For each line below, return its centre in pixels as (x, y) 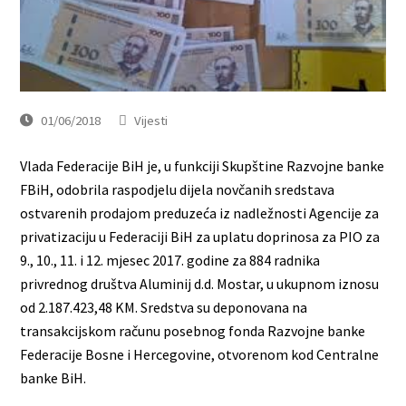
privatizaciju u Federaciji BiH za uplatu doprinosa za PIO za (200, 236)
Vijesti (151, 120)
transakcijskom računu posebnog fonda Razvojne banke (193, 330)
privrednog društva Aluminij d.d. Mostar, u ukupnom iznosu (200, 283)
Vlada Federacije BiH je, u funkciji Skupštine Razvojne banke (203, 165)
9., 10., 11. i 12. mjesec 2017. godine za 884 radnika (170, 260)
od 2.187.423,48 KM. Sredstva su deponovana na (164, 307)
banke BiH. (53, 377)
